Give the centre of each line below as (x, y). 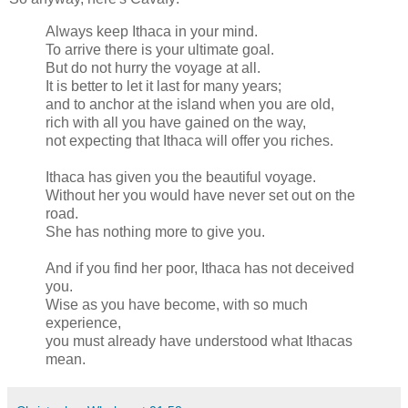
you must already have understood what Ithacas (199, 341)
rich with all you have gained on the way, (176, 122)
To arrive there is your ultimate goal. (160, 49)
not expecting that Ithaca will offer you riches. (189, 140)
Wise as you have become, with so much (177, 304)
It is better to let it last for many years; (163, 86)
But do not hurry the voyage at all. (153, 67)
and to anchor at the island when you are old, (190, 104)
